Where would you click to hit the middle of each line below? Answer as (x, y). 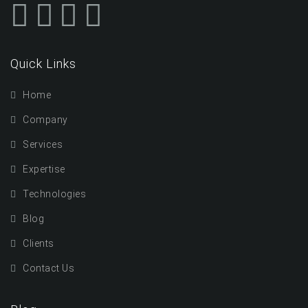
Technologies (54, 194)
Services (43, 144)
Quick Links (43, 64)
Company (45, 120)
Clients (38, 243)
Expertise (44, 169)
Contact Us (48, 268)
